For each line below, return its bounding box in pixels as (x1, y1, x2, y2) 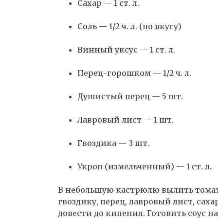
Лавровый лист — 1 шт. (77, 114, 174, 125)
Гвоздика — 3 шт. (77, 138, 149, 148)
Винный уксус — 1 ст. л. (77, 44, 175, 54)
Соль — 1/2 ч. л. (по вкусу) (77, 21, 182, 31)
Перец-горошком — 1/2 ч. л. (77, 68, 191, 78)
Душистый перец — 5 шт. (77, 91, 183, 101)
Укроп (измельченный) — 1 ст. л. (77, 161, 212, 171)
